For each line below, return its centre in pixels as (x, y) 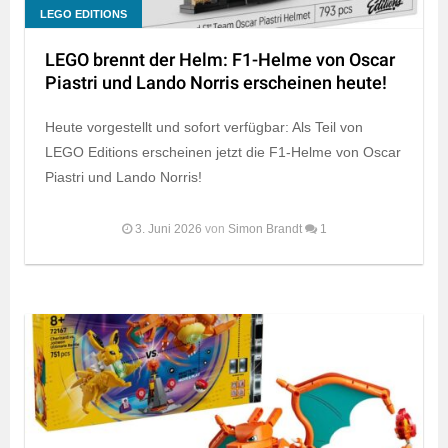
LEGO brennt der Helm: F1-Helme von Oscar (220, 60)
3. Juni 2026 (168, 228)
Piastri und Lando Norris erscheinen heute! (216, 83)
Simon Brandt (264, 228)
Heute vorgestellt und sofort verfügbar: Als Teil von (204, 126)
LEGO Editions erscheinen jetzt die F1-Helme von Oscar (223, 151)
